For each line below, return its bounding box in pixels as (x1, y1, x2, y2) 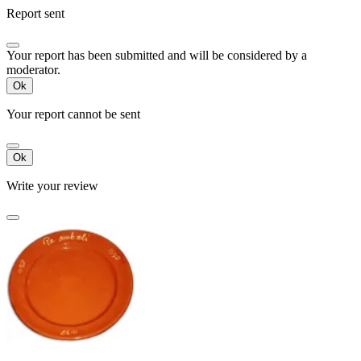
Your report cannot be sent (6, 106, 140, 121)
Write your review (6, 178, 98, 193)
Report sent (6, 6, 64, 20)
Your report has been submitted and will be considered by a (6, 48, 307, 62)
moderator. (6, 62, 60, 77)
